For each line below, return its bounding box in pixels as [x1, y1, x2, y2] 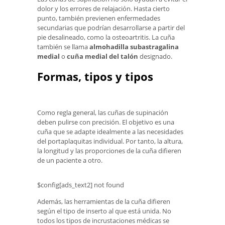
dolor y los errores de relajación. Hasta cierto [37, 4, 170, 13]
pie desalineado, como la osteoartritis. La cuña [37, 32, 175, 42]
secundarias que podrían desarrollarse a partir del [37, 23, 185, 32]
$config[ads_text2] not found [37, 180, 124, 189]
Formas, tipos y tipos [37, 69, 153, 84]
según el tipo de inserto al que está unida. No [37, 206, 171, 215]
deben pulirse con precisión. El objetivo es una [37, 117, 174, 127]
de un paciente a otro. [37, 155, 102, 165]
